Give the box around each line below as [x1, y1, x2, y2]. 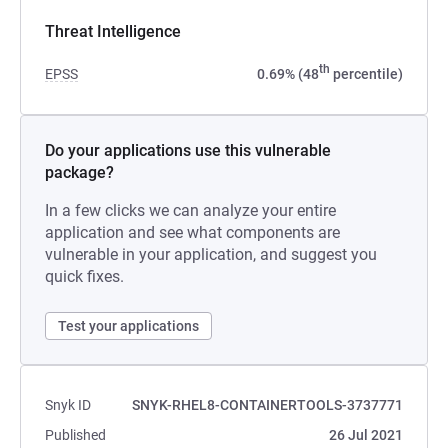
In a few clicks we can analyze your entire [45, 201, 336, 220]
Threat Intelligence [45, 22, 181, 41]
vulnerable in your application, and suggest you [45, 245, 377, 264]
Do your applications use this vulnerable [45, 141, 331, 160]
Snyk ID [45, 397, 91, 413]
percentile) [330, 66, 403, 82]
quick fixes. [45, 267, 124, 286]
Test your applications [58, 318, 199, 334]
